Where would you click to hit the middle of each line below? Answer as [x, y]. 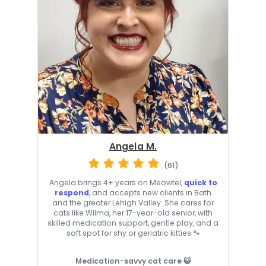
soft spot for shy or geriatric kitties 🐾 [133, 233]
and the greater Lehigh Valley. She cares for [133, 202]
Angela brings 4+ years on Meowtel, [116, 182]
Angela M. [133, 147]
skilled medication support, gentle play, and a [133, 223]
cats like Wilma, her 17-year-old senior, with [133, 213]
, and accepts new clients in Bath [150, 192]
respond [72, 192]
